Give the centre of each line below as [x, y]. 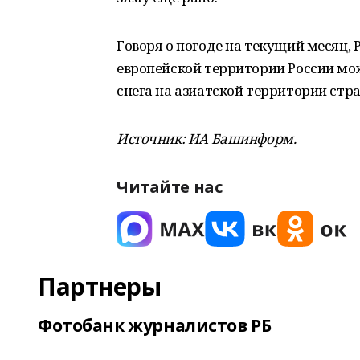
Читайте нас [170, 187]
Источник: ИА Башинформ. [207, 139]
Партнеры [100, 286]
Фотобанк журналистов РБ [155, 325]
